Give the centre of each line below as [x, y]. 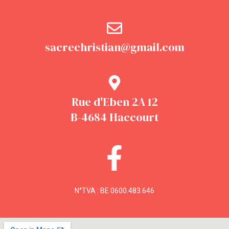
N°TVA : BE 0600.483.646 [114, 191]
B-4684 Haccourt [114, 117]
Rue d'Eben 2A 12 [114, 102]
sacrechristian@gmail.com [114, 47]
